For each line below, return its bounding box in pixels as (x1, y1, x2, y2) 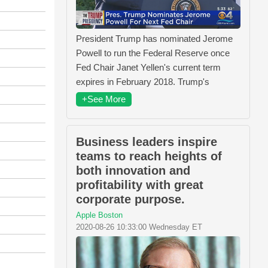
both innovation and (76, 163, 190, 177)
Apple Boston (76, 210, 123, 220)
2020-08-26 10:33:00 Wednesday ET (76, 222, 202, 232)
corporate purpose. (76, 192, 185, 206)
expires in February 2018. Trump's (76, 76, 209, 87)
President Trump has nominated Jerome (76, 33, 233, 44)
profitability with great (76, 178, 203, 191)
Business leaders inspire (76, 135, 217, 148)
